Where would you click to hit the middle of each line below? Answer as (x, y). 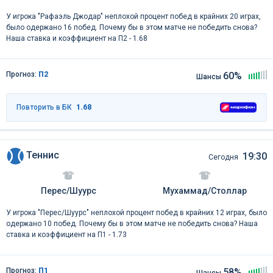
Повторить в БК (44, 108)
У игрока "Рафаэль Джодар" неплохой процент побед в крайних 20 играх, (133, 16)
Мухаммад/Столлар (205, 191)
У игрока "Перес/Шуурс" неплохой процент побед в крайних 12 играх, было (136, 213)
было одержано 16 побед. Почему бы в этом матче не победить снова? (132, 27)
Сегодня (223, 158)
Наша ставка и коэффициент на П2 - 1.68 (77, 38)
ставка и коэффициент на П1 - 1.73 (66, 235)
